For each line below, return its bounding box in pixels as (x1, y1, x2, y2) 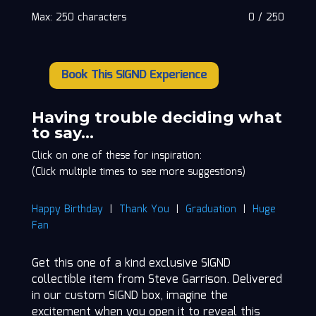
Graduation (185, 202, 236, 218)
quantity (30, 102, 68, 118)
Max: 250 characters (31, 9, 126, 25)
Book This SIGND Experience (61, 66, 207, 85)
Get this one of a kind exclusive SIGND (31, 255, 231, 273)
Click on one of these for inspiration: (31, 148, 202, 164)
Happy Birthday (31, 202, 103, 218)
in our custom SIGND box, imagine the (31, 287, 228, 305)
